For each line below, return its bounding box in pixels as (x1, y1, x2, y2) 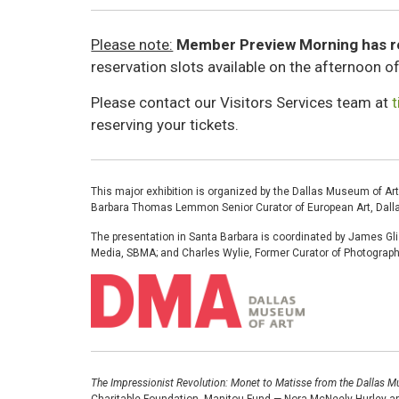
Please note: (91, 36, 174, 54)
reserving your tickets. (91, 116, 240, 134)
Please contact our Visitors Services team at (91, 94, 393, 112)
